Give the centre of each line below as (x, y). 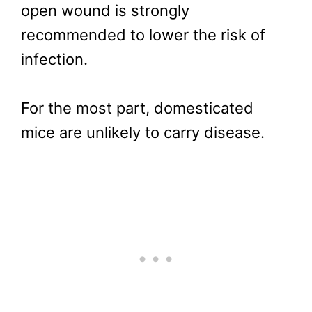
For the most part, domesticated (137, 108)
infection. (54, 60)
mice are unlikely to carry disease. (143, 133)
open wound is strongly (105, 11)
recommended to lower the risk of (143, 35)
